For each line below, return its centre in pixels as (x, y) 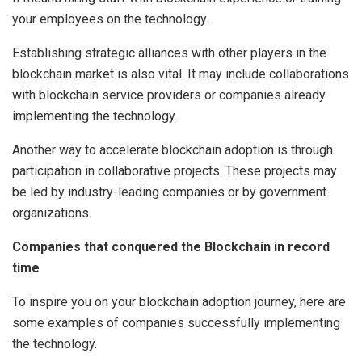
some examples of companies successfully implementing (176, 323)
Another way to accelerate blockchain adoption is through (173, 150)
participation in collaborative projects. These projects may (175, 171)
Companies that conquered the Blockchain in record (171, 247)
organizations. (52, 213)
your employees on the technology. (110, 19)
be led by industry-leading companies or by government (169, 192)
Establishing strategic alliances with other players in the (169, 53)
